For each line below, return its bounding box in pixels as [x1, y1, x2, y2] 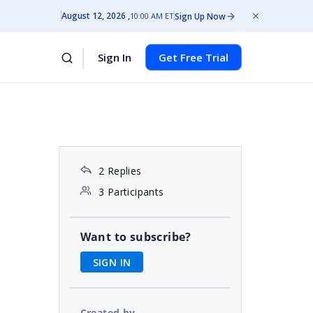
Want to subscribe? [80, 229, 191, 245]
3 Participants [98, 185, 164, 198]
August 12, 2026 [61, 10, 126, 22]
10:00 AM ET [130, 10, 174, 21]
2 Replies [98, 164, 142, 177]
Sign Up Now [175, 10, 226, 22]
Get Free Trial [159, 50, 228, 64]
